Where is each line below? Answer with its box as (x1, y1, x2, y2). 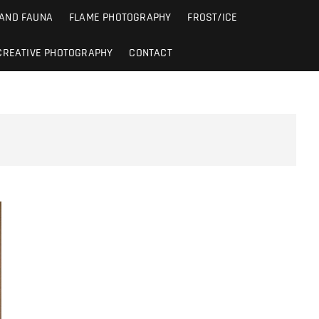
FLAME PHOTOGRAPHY (68, 10, 172, 25)
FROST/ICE (187, 10, 238, 25)
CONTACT (129, 46, 172, 61)
